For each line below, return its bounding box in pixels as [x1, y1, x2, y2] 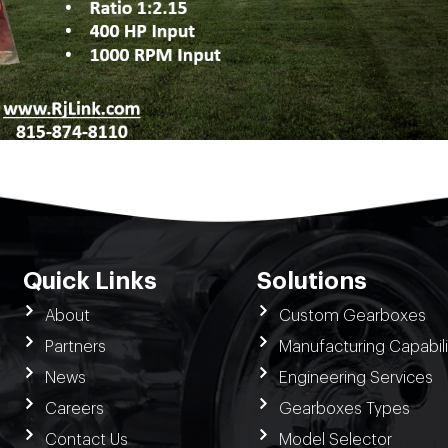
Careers [44, 400, 104, 417]
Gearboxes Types [278, 400, 410, 417]
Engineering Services [278, 369, 433, 386]
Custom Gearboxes [278, 307, 426, 324]
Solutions [257, 269, 368, 294]
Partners [44, 338, 106, 355]
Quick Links [23, 269, 158, 294]
